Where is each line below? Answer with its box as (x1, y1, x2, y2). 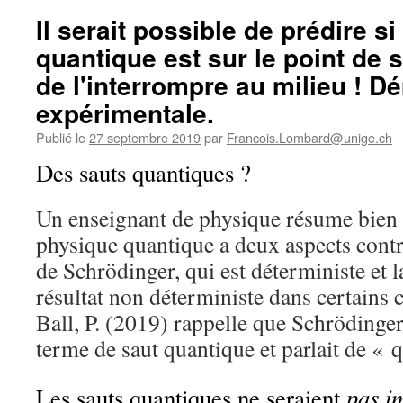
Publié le (36, 128, 85, 147)
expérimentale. (36, 94, 214, 131)
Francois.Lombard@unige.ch (227, 128, 392, 147)
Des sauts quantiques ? (36, 157, 251, 189)
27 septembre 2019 (89, 128, 201, 147)
